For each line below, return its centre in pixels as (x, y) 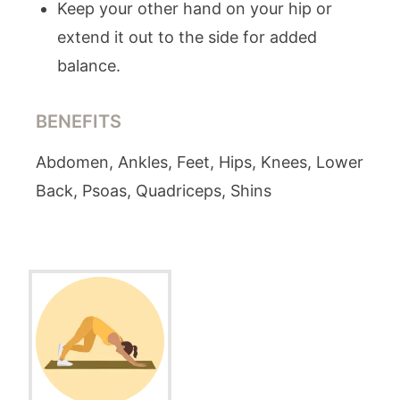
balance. (89, 66)
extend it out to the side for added (187, 37)
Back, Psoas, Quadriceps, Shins (154, 191)
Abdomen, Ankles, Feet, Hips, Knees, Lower (200, 162)
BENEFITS (79, 121)
